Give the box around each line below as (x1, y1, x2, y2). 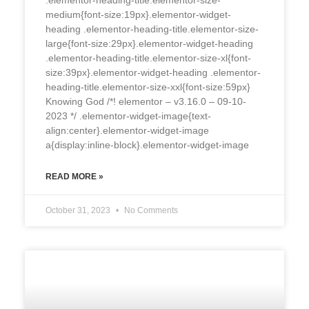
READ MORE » (45, 171, 103, 181)
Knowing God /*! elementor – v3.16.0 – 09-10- (45, 95, 246, 107)
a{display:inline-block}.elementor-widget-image (45, 139, 249, 150)
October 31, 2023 (45, 205, 112, 215)
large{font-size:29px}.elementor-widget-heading (45, 37, 253, 49)
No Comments (121, 205, 178, 215)
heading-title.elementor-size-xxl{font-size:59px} (45, 81, 250, 92)
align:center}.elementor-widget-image (45, 124, 209, 136)
